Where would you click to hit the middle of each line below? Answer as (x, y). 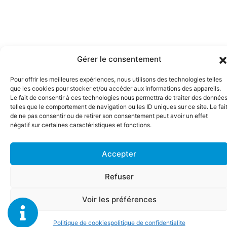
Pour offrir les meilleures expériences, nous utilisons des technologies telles (116, 79)
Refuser (119, 176)
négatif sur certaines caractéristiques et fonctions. (81, 125)
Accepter (119, 154)
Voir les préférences (119, 199)
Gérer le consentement (119, 59)
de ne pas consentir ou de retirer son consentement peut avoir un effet (109, 116)
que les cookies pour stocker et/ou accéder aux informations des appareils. (116, 88)
